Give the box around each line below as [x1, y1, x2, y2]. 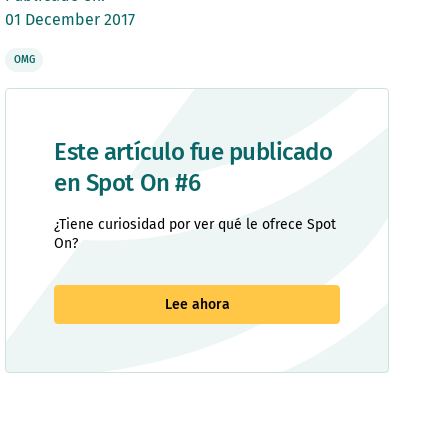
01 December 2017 [5, 9, 136, 29]
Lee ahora [164, 295, 230, 313]
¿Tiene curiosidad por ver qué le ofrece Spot [54, 215, 337, 233]
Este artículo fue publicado [54, 137, 333, 166]
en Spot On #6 [54, 168, 201, 197]
